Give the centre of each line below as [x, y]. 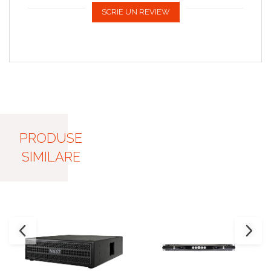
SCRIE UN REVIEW [135, 12]
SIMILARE [51, 157]
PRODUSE [51, 138]
